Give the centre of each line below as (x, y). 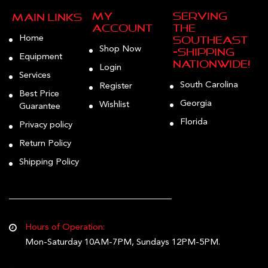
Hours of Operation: (65, 227)
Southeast (210, 40)
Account (123, 28)
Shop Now (121, 49)
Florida (194, 122)
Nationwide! (211, 64)
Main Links (47, 18)
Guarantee (40, 106)
